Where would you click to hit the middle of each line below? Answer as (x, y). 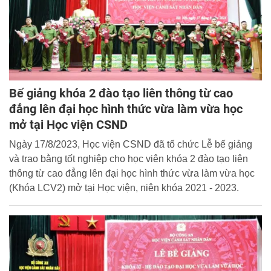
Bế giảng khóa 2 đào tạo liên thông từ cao (121, 93)
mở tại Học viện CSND (68, 125)
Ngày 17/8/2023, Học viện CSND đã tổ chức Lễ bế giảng (131, 145)
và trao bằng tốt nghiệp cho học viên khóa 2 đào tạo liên (129, 159)
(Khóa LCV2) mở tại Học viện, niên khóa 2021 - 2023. (124, 188)
